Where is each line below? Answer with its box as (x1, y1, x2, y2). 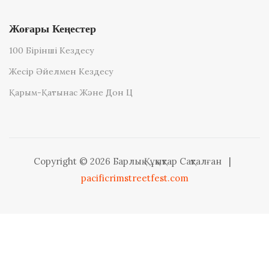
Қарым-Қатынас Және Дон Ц (9, 86, 133, 98)
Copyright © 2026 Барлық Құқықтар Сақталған (33, 155, 224, 167)
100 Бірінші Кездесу (9, 44, 94, 56)
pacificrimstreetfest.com (80, 172, 189, 184)
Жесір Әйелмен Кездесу (9, 65, 113, 77)
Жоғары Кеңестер (9, 21, 96, 37)
